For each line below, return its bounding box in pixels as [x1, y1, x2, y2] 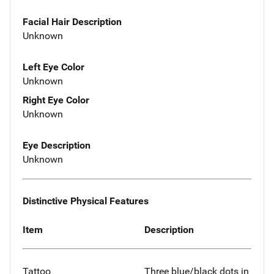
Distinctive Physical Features [23, 194, 149, 207]
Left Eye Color [23, 61, 84, 73]
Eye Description [23, 139, 91, 151]
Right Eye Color [23, 94, 89, 106]
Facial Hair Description [23, 16, 122, 28]
